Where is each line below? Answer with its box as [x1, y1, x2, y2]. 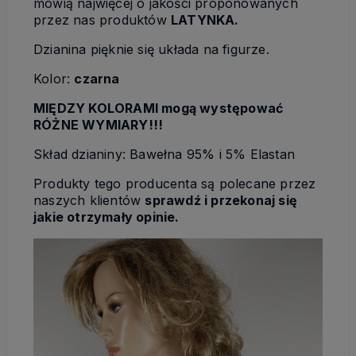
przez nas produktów [33, 11, 171, 28]
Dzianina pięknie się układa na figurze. [33, 41, 269, 57]
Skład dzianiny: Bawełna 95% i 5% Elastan [33, 145, 295, 162]
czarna [74, 70, 120, 87]
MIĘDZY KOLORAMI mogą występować [33, 99, 284, 116]
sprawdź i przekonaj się [145, 192, 298, 208]
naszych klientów [33, 192, 145, 208]
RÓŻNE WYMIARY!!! [33, 116, 164, 133]
